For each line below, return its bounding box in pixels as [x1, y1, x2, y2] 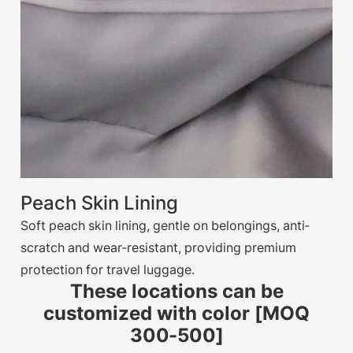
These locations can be [69, 280, 284, 303]
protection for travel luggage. [20, 262, 195, 278]
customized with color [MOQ [43, 302, 310, 325]
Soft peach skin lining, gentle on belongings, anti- [20, 217, 310, 234]
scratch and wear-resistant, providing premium [20, 240, 297, 256]
